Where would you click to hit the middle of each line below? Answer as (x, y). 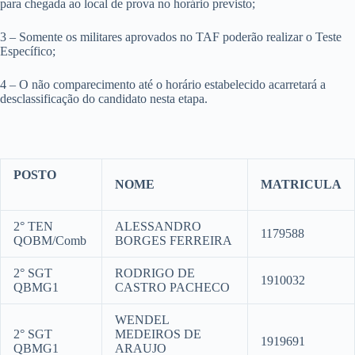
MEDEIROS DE (158, 334)
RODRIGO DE (155, 273)
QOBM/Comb (50, 241)
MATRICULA (301, 185)
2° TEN (33, 227)
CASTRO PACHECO (172, 288)
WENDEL (142, 320)
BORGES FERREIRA (174, 241)
